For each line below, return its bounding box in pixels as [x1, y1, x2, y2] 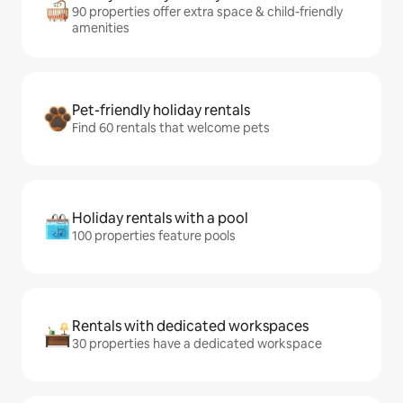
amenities [72, 20, 130, 36]
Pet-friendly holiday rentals [72, 101, 250, 120]
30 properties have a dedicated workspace [72, 336, 322, 352]
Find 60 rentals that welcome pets [72, 120, 270, 136]
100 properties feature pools [72, 228, 236, 244]
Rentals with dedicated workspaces [72, 317, 309, 336]
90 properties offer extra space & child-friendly [72, 4, 343, 20]
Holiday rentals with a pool [72, 209, 248, 228]
